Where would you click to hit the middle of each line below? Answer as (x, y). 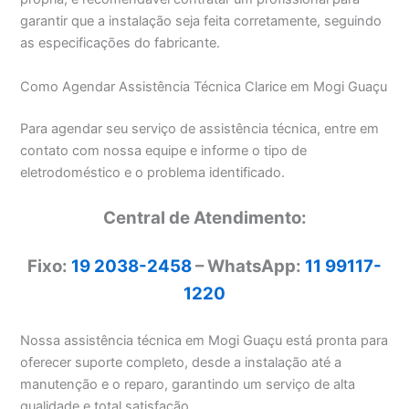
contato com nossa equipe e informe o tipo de (164, 150)
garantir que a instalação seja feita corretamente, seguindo (201, 21)
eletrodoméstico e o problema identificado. (153, 172)
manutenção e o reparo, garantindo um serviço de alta (188, 384)
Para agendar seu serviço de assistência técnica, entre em (200, 128)
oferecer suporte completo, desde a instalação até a (181, 362)
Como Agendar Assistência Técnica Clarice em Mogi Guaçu (204, 86)
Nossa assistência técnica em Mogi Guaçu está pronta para (204, 340)
